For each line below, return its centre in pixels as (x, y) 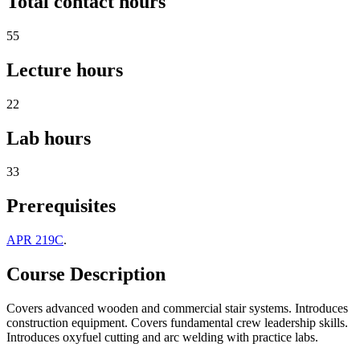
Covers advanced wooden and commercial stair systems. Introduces (177, 309)
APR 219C (35, 240)
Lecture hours (65, 70)
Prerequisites (61, 206)
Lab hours (49, 138)
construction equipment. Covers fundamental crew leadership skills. (177, 323)
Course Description (86, 274)
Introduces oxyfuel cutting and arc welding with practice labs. (162, 337)
